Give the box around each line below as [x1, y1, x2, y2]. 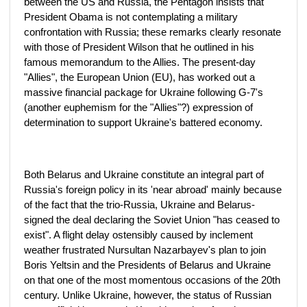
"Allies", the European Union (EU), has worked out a [24, 71, 255, 83]
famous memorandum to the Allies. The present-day [24, 56, 256, 68]
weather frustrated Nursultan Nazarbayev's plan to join [24, 244, 266, 256]
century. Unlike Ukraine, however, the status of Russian [24, 289, 271, 301]
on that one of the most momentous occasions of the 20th [24, 274, 280, 286]
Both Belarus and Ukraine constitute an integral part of [24, 169, 264, 180]
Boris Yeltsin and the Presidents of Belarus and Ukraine [24, 259, 271, 271]
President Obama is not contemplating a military [24, 11, 238, 23]
